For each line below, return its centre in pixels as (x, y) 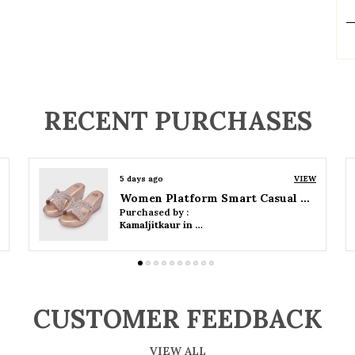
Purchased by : (155, 212)
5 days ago (142, 179)
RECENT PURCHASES (177, 121)
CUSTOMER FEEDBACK (177, 319)
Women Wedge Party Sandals (203, 198)
